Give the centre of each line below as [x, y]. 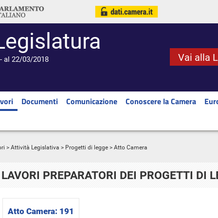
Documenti [40, 101]
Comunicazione [92, 101]
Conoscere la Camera [161, 101]
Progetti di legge [87, 147]
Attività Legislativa [35, 147]
